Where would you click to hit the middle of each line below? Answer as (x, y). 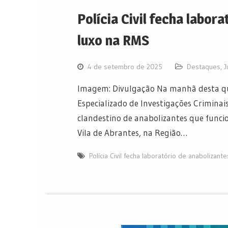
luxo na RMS (113, 40)
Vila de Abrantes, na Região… (132, 132)
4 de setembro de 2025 (125, 66)
